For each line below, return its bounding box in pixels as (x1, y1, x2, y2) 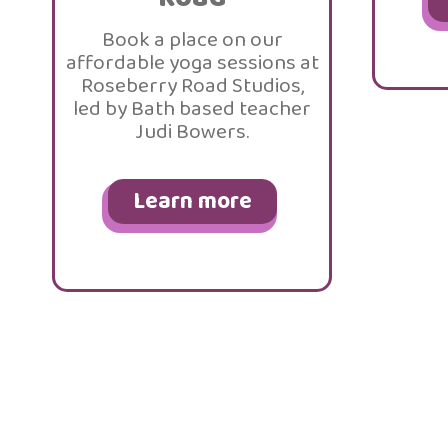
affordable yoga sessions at (65, 46, 319, 80)
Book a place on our (101, 23, 283, 57)
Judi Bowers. (135, 115, 249, 149)
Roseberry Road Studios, (80, 69, 304, 103)
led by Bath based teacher (73, 92, 311, 126)
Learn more (132, 183, 252, 220)
